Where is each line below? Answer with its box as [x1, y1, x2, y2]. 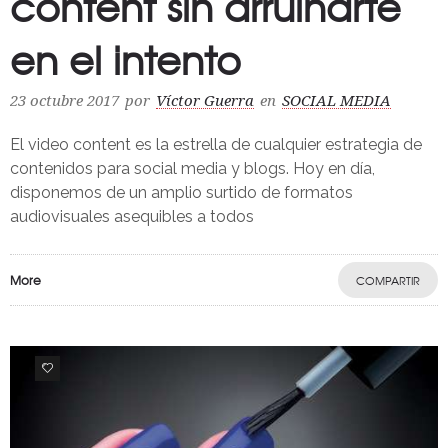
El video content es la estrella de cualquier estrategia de [10, 134, 422, 154]
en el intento [10, 30, 241, 87]
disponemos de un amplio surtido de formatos [10, 182, 353, 202]
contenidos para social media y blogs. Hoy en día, [10, 158, 375, 178]
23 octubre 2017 [10, 91, 119, 110]
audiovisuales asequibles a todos [10, 206, 254, 226]
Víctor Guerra [156, 91, 254, 110]
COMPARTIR [356, 271, 420, 288]
